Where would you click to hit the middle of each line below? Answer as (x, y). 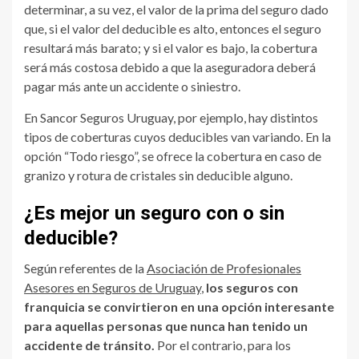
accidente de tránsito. (89, 345)
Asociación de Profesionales (224, 268)
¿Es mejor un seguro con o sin (154, 213)
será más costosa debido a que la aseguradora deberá (170, 67)
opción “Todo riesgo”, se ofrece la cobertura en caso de (173, 155)
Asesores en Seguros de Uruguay (113, 287)
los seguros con (252, 287)
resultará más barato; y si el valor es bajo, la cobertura (171, 47)
